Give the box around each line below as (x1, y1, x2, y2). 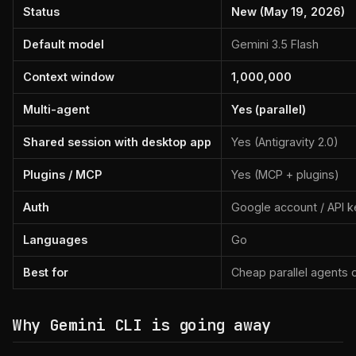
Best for (23, 265, 68, 279)
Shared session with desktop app (23, 135, 211, 149)
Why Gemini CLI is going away (13, 315, 271, 335)
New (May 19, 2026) (231, 5, 345, 18)
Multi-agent (23, 103, 90, 116)
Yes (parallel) (231, 103, 306, 116)
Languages (23, 233, 87, 246)
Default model (23, 37, 104, 51)
